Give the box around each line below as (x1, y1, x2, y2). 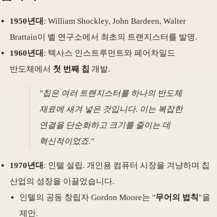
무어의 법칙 (155, 193, 199, 202)
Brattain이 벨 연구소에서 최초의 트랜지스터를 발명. (10, 32, 197, 42)
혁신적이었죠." (39, 137, 94, 146)
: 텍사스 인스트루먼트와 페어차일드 (44, 48, 175, 58)
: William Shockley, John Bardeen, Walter (44, 16, 186, 26)
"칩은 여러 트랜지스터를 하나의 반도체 (39, 89, 183, 98)
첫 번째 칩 (53, 64, 90, 74)
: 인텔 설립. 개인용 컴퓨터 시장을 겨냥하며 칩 (44, 161, 210, 170)
